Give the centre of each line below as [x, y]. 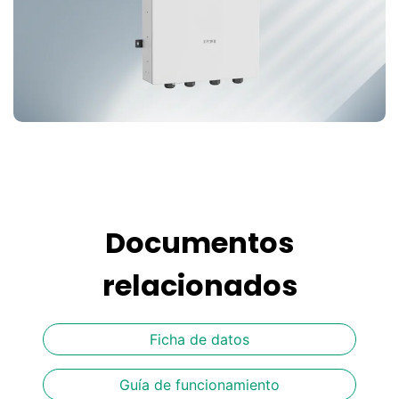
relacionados [199, 286]
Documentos [199, 243]
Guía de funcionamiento [199, 385]
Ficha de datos [199, 340]
